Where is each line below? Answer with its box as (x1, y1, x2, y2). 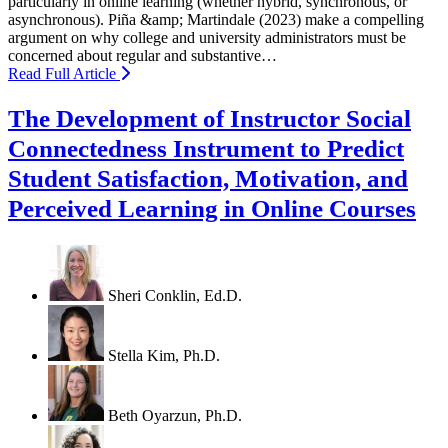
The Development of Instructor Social (8, 105, 411, 133)
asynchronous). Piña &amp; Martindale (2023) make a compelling (8, 11, 424, 29)
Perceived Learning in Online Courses (8, 195, 416, 223)
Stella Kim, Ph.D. (108, 347, 220, 365)
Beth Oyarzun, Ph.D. (108, 407, 242, 425)
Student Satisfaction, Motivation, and (8, 165, 408, 193)
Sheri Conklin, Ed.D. (108, 287, 242, 305)
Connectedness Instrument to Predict (8, 135, 404, 163)
